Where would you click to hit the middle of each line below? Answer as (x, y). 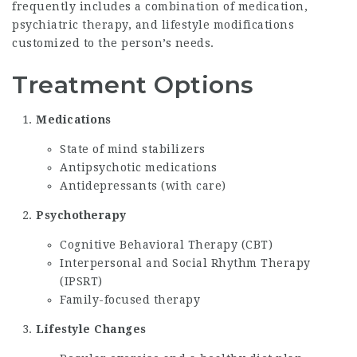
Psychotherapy (81, 215)
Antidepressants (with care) (143, 185)
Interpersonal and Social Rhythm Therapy (185, 263)
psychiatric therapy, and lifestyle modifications (153, 24)
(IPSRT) (81, 281)
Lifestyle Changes (91, 329)
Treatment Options (133, 84)
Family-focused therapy (130, 299)
